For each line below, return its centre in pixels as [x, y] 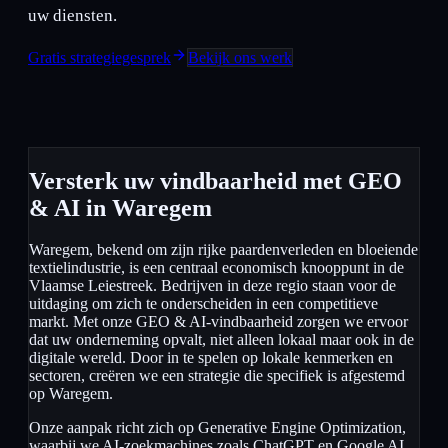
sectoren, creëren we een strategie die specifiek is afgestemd [217, 376]
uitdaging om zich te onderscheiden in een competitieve [203, 304]
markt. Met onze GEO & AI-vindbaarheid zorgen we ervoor [218, 322]
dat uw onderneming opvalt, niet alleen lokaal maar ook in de [221, 340]
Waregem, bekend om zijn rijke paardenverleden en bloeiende [223, 250]
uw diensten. [72, 15]
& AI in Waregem [120, 207]
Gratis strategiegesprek [99, 57]
